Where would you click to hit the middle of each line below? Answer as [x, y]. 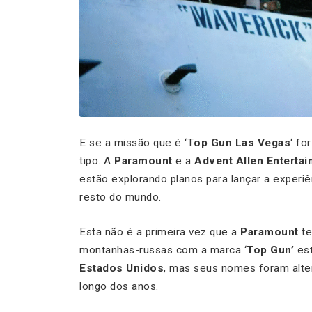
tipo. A [97, 161]
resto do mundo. [120, 197]
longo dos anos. [119, 287]
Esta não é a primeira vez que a [160, 232]
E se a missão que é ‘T [136, 143]
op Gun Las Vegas [242, 143]
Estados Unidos [122, 268]
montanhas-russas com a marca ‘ [163, 250]
